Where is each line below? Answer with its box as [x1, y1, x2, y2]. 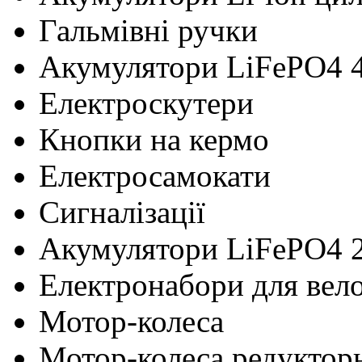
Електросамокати [39, 158, 271, 193]
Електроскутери [39, 85, 254, 120]
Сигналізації [39, 194, 205, 229]
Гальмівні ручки [39, 12, 258, 48]
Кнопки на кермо [39, 121, 269, 157]
